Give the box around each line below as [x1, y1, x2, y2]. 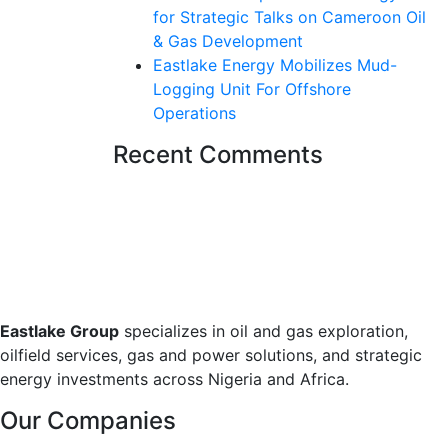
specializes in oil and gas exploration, [119, 320, 408, 341]
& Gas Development [153, 30, 303, 51]
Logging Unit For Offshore [153, 78, 351, 99]
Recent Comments [113, 139, 323, 169]
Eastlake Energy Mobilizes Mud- [153, 54, 397, 75]
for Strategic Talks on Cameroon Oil [153, 6, 426, 27]
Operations [153, 102, 236, 123]
